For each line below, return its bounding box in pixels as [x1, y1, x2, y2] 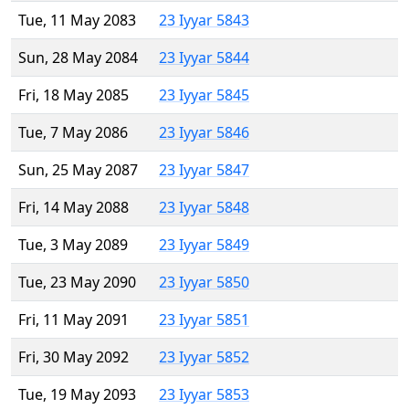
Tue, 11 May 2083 [18, 10, 136, 31]
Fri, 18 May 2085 [18, 85, 129, 106]
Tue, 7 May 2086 [18, 122, 128, 143]
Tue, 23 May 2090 [18, 272, 136, 293]
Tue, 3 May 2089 [18, 235, 128, 256]
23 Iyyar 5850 [159, 272, 249, 293]
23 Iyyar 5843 [159, 10, 249, 31]
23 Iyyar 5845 [159, 85, 249, 106]
